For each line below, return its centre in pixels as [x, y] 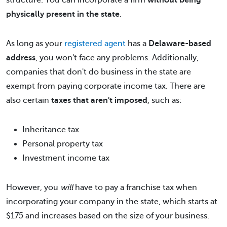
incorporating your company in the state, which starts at [112, 202]
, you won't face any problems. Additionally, [117, 58]
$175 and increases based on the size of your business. [108, 216]
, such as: [165, 100]
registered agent [95, 44]
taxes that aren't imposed [99, 100]
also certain [29, 100]
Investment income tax [66, 158]
